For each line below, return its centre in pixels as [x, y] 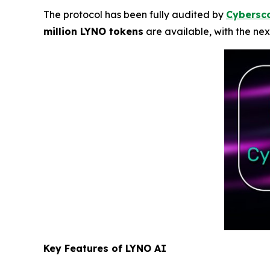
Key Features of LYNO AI [105, 248]
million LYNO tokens [93, 31]
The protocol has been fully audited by [135, 14]
